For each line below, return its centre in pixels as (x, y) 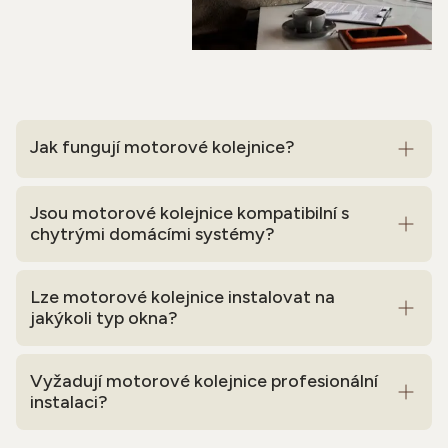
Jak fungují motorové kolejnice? (162, 147)
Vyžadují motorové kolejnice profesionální (204, 381)
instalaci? (69, 402)
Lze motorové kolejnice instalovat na (182, 297)
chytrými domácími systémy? (152, 234)
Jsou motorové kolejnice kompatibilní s (189, 213)
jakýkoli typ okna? (104, 318)
